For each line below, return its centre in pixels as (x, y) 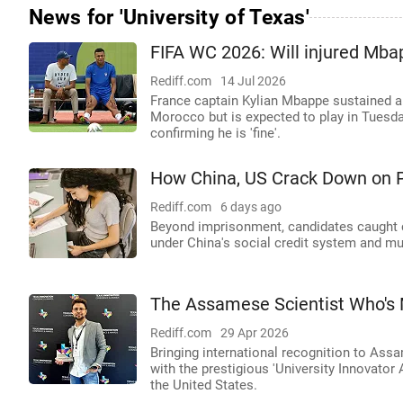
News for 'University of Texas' (169, 17)
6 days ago (251, 207)
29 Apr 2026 (255, 333)
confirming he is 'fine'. (215, 133)
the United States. (204, 385)
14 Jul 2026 (253, 81)
